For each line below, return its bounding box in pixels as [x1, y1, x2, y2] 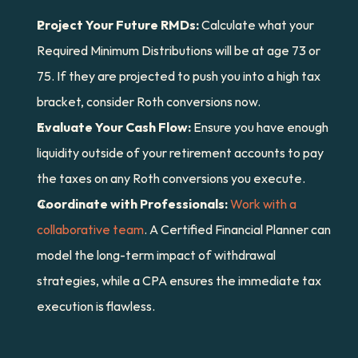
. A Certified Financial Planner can [144, 221, 331, 237]
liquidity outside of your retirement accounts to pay [37, 145, 324, 161]
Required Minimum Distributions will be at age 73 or [37, 42, 320, 58]
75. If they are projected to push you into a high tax [37, 68, 320, 84]
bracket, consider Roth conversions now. [37, 93, 261, 109]
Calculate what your [199, 17, 314, 33]
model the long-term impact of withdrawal [37, 247, 276, 263]
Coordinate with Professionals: [37, 196, 228, 212]
